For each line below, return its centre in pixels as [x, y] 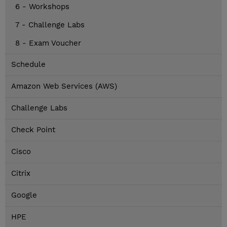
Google [24, 195]
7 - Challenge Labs [50, 25]
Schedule [28, 65]
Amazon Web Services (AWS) [64, 86]
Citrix [21, 174]
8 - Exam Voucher [48, 43]
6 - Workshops [42, 7]
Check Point [33, 130]
